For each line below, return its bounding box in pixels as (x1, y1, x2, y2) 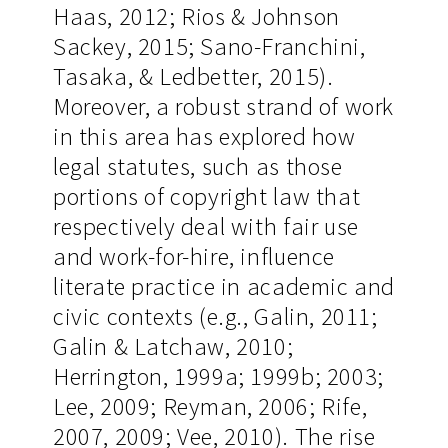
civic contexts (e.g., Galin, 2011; (52, 301, 378, 333)
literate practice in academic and (52, 271, 395, 303)
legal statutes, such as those (52, 151, 343, 183)
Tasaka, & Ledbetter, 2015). (52, 61, 334, 93)
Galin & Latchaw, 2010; (52, 331, 294, 363)
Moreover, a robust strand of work (52, 91, 394, 123)
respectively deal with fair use (52, 211, 359, 243)
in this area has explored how (52, 121, 356, 153)
